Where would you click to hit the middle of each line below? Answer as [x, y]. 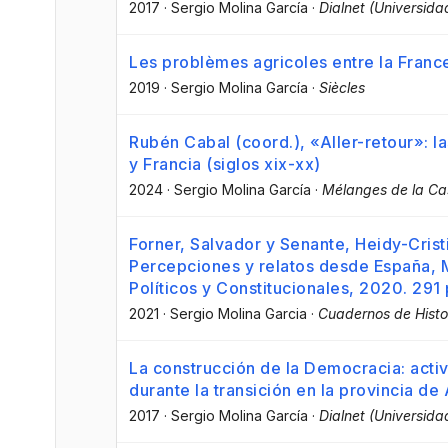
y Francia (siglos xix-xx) [225, 164]
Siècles [342, 88]
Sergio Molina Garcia [238, 314]
